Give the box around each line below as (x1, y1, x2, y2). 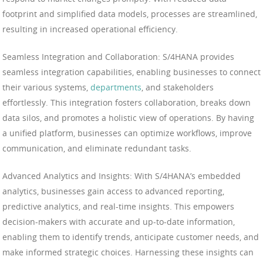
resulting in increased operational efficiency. (2, 23, 178, 35)
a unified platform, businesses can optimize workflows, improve (2, 127, 252, 139)
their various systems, (2, 82, 90, 93)
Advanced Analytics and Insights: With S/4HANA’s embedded (2, 170, 241, 182)
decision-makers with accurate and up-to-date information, (2, 216, 235, 228)
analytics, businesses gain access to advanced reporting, (2, 186, 224, 197)
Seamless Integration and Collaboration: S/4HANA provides (2, 51, 234, 63)
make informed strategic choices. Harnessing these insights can (2, 247, 254, 258)
